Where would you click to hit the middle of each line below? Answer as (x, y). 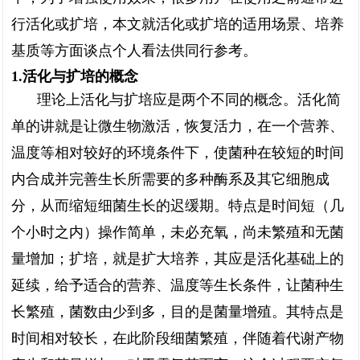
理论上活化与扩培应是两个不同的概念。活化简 (189, 100)
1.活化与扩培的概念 (75, 76)
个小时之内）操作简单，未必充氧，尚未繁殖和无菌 (178, 232)
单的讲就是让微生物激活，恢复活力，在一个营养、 (178, 126)
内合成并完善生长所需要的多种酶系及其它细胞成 (170, 179)
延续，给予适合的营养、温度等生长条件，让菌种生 (178, 285)
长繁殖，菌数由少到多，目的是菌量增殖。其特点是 (178, 312)
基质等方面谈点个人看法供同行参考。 (134, 51)
